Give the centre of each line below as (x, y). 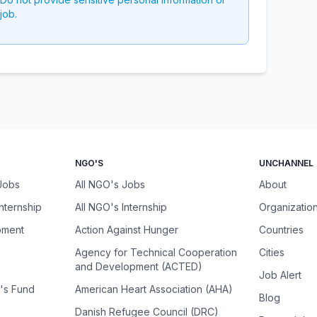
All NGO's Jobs (110, 184)
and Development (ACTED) (138, 266)
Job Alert (281, 275)
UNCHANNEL (287, 163)
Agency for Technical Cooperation (156, 252)
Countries (282, 230)
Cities (272, 252)
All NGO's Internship (121, 207)
